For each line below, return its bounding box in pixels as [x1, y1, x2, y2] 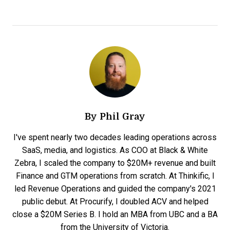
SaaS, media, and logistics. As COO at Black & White [22, 146, 208, 155]
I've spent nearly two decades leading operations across [13, 133, 217, 142]
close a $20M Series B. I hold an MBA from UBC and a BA [12, 210, 218, 219]
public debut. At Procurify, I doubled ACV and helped [22, 197, 208, 206]
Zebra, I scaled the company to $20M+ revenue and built [14, 159, 216, 168]
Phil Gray [100, 109, 145, 123]
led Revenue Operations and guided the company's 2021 [14, 184, 216, 194]
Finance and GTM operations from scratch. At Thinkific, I [15, 171, 215, 181]
